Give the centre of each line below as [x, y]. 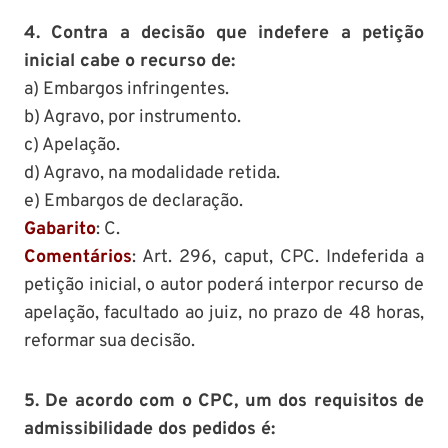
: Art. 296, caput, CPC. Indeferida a [278, 257]
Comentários [78, 257]
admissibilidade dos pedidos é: [149, 429]
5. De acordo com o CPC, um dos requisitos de [224, 401]
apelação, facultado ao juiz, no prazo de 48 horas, [224, 313]
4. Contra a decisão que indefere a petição [224, 33]
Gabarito [60, 229]
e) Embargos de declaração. [133, 201]
